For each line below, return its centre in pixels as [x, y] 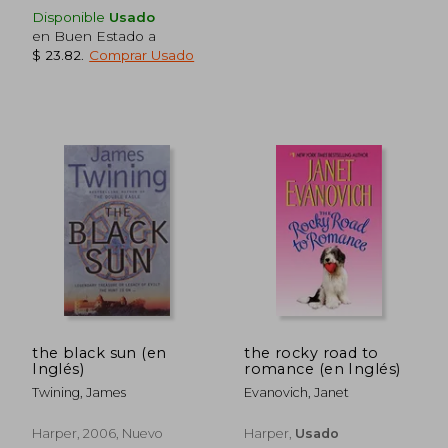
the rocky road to [311, 352]
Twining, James [79, 392]
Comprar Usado [142, 54]
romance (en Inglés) [322, 368]
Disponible [71, 16]
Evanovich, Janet [297, 392]
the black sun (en [99, 352]
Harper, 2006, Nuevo [98, 433]
